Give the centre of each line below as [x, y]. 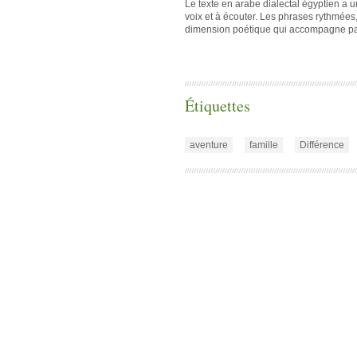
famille [264, 145]
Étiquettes [218, 105]
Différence [322, 145]
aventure [209, 145]
